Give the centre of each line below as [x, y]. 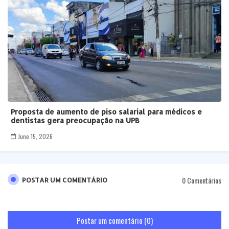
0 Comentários [202, 180]
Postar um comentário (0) [114, 221]
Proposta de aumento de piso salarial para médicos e [106, 112]
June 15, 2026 [35, 136]
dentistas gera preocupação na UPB [75, 121]
